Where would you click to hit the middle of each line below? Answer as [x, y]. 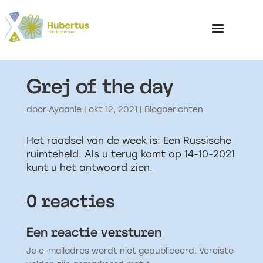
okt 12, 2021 [113, 109]
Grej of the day [100, 86]
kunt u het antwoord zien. [89, 168]
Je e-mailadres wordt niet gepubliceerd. [111, 251]
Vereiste [216, 251]
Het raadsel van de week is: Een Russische [129, 141]
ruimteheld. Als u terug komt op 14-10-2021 [130, 154]
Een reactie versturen [94, 232]
